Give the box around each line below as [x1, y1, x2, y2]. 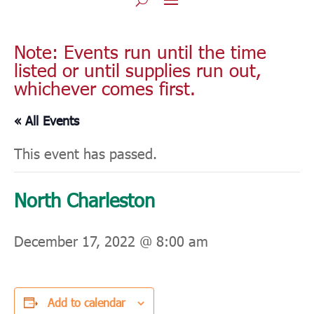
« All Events [14, 112, 79, 129]
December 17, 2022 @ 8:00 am [14, 231, 208, 250]
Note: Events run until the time [14, 40, 266, 64]
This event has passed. [14, 144, 157, 163]
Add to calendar [48, 295, 125, 310]
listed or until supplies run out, [14, 58, 261, 82]
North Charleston [14, 187, 155, 212]
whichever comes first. [14, 76, 196, 100]
